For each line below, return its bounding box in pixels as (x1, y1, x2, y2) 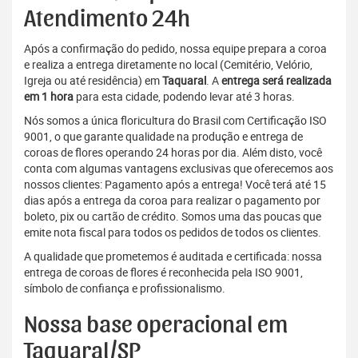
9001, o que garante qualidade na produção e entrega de (24, 129, 303, 145)
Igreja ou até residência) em (24, 73, 162, 89)
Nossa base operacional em (24, 313, 288, 338)
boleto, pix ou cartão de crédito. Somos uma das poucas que (24, 209, 321, 225)
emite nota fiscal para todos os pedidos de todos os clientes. (24, 225, 321, 241)
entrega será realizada (221, 73, 332, 89)
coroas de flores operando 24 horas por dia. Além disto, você (24, 145, 322, 161)
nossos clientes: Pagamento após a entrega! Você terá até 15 (24, 177, 326, 193)
